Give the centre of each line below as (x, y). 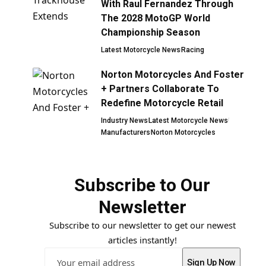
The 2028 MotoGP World (156, 18)
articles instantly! (142, 240)
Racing (193, 50)
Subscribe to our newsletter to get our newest (142, 225)
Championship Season (151, 32)
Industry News (125, 120)
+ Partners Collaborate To (160, 88)
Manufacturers (126, 132)
